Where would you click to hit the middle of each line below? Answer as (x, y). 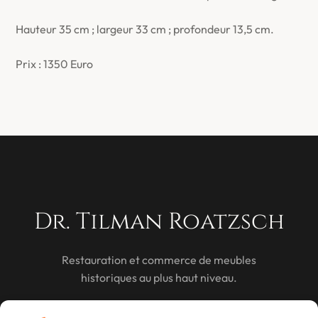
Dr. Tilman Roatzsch (159, 222)
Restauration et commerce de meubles (159, 260)
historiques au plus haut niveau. (159, 278)
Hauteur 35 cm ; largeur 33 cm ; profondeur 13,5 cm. (145, 29)
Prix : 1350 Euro (55, 64)
